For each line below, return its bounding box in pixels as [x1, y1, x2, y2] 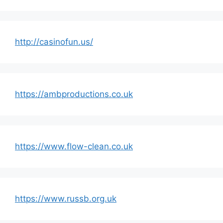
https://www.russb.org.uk [15, 193, 116, 204]
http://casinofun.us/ [15, 36, 93, 47]
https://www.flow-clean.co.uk [15, 141, 133, 151]
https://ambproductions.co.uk [15, 89, 133, 99]
